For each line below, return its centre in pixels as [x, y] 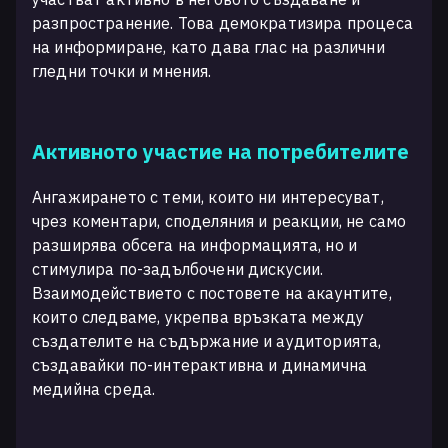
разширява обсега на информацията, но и [195, 245]
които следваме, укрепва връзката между [198, 317]
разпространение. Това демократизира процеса [222, 23]
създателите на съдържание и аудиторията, [207, 341]
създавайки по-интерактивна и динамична [200, 365]
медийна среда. [94, 389]
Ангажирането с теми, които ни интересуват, [208, 197]
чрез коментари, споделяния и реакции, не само [219, 221]
